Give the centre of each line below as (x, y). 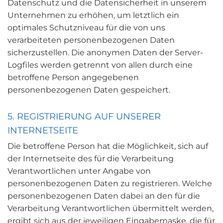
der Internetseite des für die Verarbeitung (91, 159)
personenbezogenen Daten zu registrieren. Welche (110, 183)
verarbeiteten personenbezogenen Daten (91, 40)
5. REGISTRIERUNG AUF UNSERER (84, 116)
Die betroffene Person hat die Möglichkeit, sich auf (108, 146)
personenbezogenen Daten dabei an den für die (104, 196)
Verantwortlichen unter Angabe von (79, 171)
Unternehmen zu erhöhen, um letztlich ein (93, 15)
